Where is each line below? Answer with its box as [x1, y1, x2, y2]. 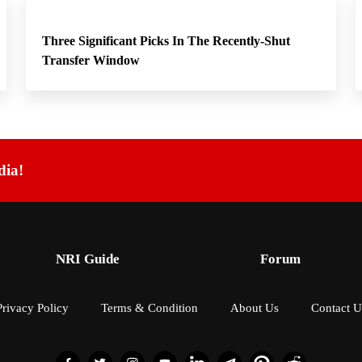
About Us [229, 301, 279, 314]
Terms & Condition [100, 301, 198, 314]
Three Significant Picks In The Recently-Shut [42, 34, 290, 48]
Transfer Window [42, 53, 140, 67]
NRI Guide [55, 251, 120, 267]
